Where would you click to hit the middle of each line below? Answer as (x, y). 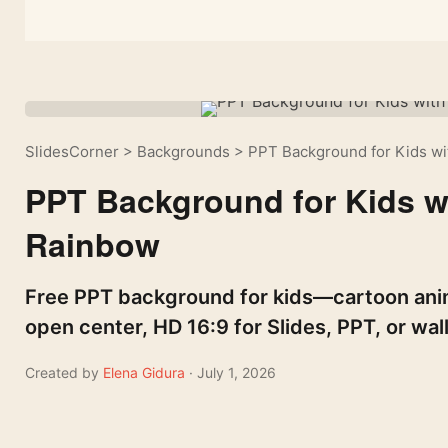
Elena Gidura (146, 372)
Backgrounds (183, 151)
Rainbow (92, 244)
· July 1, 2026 (232, 372)
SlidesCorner (72, 151)
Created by (62, 372)
